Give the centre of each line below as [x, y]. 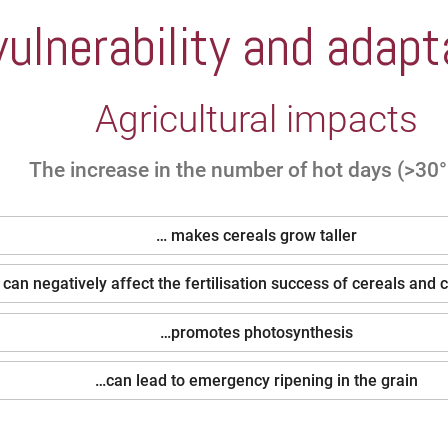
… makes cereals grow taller [256, 235]
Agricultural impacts [256, 118]
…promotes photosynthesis [256, 332]
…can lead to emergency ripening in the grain [256, 381]
